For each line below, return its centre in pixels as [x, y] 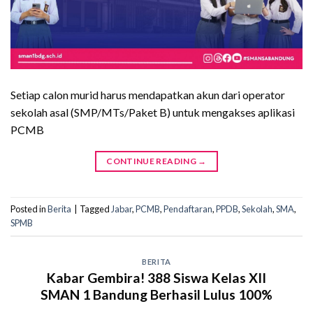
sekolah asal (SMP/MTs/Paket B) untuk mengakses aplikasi [153, 112]
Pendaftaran [188, 209]
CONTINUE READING [152, 161]
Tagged [95, 209]
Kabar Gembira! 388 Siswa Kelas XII [156, 277]
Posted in [29, 209]
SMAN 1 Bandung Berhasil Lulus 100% [156, 294]
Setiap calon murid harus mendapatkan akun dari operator [148, 95]
